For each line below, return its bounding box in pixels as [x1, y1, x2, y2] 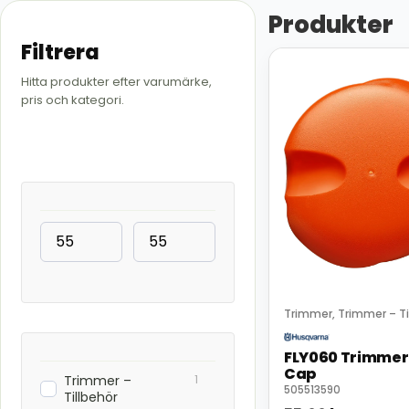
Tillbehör [64, 387, 118, 406]
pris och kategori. [21, 91, 124, 110]
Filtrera [21, 38, 100, 68]
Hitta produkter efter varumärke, [21, 73, 212, 91]
